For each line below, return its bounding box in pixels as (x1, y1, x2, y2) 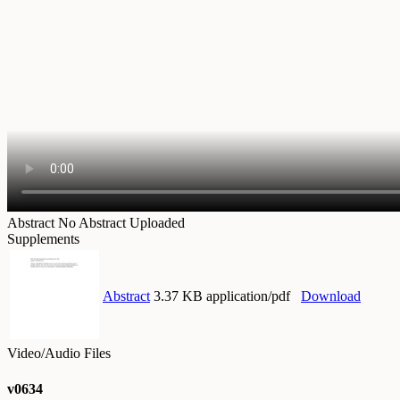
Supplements (7, 231, 79, 247)
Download (301, 288, 361, 304)
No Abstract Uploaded (58, 215, 185, 231)
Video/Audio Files (7, 346, 111, 362)
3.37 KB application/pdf (154, 288, 290, 304)
